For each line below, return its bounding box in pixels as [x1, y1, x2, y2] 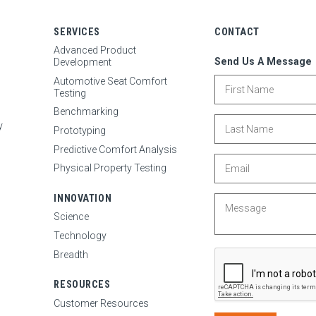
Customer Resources [54, 297, 150, 309]
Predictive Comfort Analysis [54, 143, 178, 155]
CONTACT [214, 25, 260, 37]
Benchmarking [54, 106, 119, 118]
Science [54, 211, 90, 223]
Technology [54, 229, 107, 241]
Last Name [213, 113, 262, 125]
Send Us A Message [214, 56, 312, 68]
